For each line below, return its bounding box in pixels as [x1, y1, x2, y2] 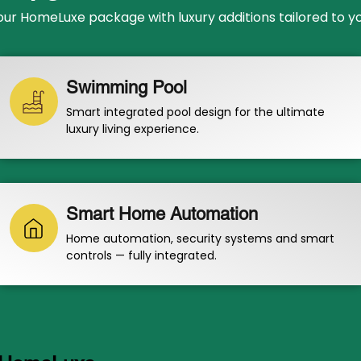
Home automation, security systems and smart [65, 230, 334, 247]
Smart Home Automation [65, 204, 258, 224]
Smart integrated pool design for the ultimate [65, 104, 325, 120]
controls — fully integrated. [65, 247, 217, 263]
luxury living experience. [65, 121, 199, 137]
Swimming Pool [65, 77, 187, 98]
